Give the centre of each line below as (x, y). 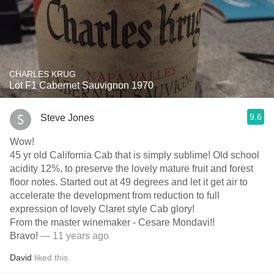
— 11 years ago (73, 236)
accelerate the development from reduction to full (34, 195)
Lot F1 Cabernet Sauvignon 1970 (81, 85)
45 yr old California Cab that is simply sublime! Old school (135, 155)
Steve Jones (67, 117)
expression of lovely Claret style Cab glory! (102, 209)
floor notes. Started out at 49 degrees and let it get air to (129, 182)
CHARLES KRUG (43, 74)
